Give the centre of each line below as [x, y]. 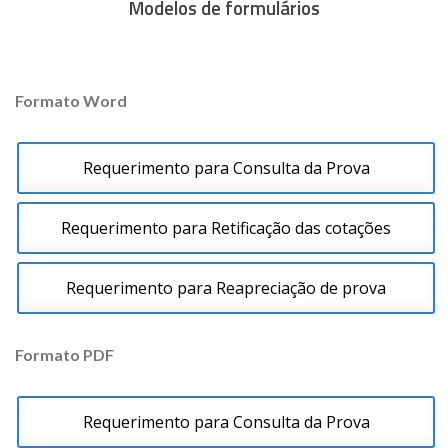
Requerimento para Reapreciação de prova [226, 288]
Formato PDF [64, 355]
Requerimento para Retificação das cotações [226, 228]
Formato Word [71, 101]
